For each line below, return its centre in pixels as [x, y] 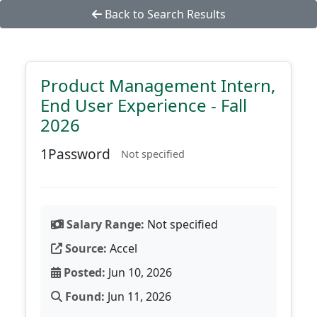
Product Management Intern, [158, 85]
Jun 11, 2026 [138, 296]
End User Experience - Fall [144, 105]
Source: [85, 248]
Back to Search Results [163, 14]
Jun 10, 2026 [139, 272]
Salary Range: [104, 224]
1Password [75, 154]
